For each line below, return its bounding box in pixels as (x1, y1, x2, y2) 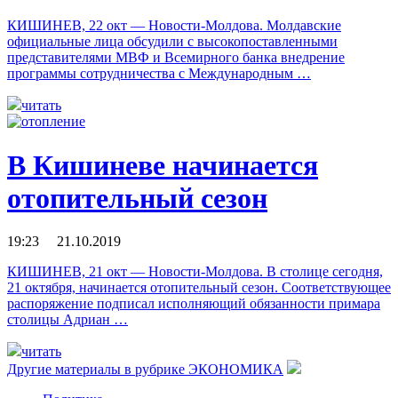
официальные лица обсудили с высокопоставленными (7, 34, 338, 50)
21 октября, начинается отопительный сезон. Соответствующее (7, 280, 391, 296)
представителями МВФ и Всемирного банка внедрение (7, 50, 345, 66)
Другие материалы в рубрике (7, 362, 188, 378)
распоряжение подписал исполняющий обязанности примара (7, 296, 380, 312)
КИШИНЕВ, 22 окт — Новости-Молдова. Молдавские (7, 18, 341, 34)
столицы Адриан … (7, 312, 128, 328)
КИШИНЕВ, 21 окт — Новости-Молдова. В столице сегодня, (7, 264, 383, 280)
